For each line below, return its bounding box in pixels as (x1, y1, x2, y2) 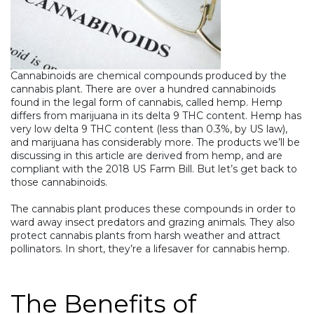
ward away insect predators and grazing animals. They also (11, 216, 295, 229)
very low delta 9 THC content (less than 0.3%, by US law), (11, 123, 287, 136)
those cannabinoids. (11, 176, 107, 189)
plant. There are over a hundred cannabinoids (53, 83, 275, 96)
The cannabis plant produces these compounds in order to (11, 203, 296, 216)
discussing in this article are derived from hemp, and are (11, 149, 282, 163)
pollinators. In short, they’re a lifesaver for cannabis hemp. (11, 243, 289, 256)
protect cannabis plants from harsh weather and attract (11, 229, 280, 243)
